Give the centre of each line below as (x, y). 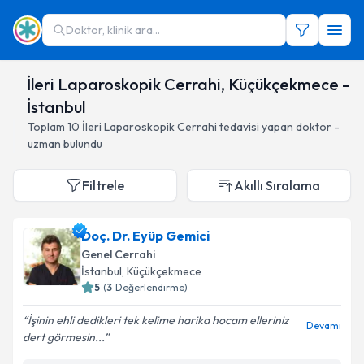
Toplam (48, 127)
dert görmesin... (63, 337)
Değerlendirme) (152, 287)
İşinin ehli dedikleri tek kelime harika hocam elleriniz (158, 320)
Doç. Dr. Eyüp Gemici (145, 236)
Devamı (324, 325)
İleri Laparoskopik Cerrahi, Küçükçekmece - (188, 84)
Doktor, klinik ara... (113, 30)
